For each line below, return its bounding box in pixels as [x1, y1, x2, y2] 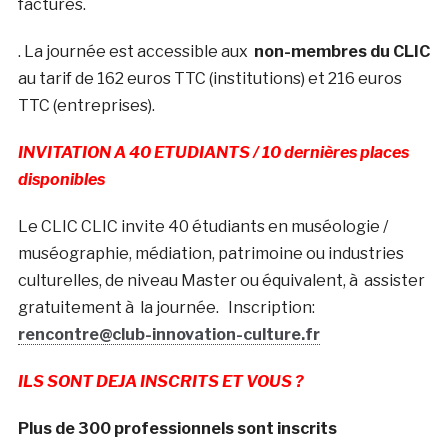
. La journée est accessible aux [17, 42, 254, 62]
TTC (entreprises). [17, 96, 155, 116]
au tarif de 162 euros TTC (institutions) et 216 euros [17, 69, 402, 89]
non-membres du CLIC [253, 42, 430, 62]
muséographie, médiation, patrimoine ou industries [17, 244, 404, 264]
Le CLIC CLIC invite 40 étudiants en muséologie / [17, 217, 388, 237]
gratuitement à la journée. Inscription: [17, 298, 315, 318]
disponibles [17, 170, 111, 190]
